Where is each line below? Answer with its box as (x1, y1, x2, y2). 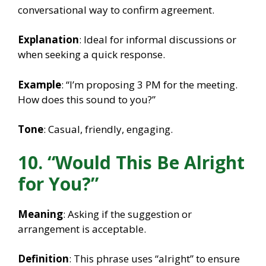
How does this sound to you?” (18, 92, 156, 106)
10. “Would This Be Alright (18, 150, 245, 175)
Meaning (18, 207, 63, 221)
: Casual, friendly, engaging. (43, 122, 173, 137)
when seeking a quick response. (18, 47, 165, 62)
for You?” (18, 171, 99, 196)
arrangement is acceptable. (18, 221, 146, 236)
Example (18, 77, 61, 91)
